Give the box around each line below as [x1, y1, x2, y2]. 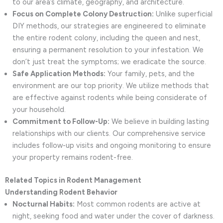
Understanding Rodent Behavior [5, 188, 117, 197]
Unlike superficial [154, 9, 213, 19]
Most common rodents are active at [75, 200, 201, 209]
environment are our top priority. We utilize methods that [12, 81, 209, 91]
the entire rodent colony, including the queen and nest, [12, 33, 200, 43]
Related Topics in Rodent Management [5, 176, 141, 185]
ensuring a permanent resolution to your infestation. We [12, 45, 204, 55]
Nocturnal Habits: [12, 200, 75, 209]
